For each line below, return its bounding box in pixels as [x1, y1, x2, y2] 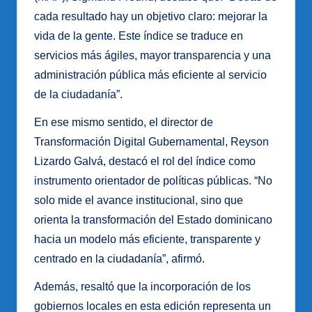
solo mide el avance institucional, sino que [34, 194, 243, 207]
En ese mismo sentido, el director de [34, 116, 213, 129]
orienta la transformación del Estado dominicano [34, 214, 272, 226]
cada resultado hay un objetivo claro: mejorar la [34, 10, 267, 23]
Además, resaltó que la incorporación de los [34, 281, 251, 293]
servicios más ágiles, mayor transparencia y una [34, 49, 271, 62]
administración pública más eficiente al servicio [34, 69, 267, 81]
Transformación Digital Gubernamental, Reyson [34, 136, 269, 148]
